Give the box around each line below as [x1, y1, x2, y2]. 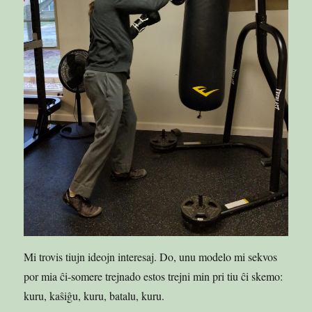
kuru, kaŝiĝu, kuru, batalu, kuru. [24, 288, 165, 304]
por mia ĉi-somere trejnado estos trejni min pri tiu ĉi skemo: [24, 269, 283, 284]
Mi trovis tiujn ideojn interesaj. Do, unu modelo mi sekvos [24, 249, 278, 265]
